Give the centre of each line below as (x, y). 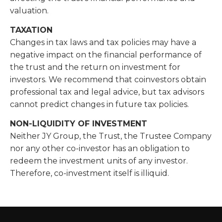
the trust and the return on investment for (95, 67)
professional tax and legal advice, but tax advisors (107, 92)
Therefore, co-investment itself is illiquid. (90, 173)
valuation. (30, 10)
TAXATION (32, 30)
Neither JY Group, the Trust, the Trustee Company (111, 136)
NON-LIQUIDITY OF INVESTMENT (80, 124)
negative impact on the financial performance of (106, 55)
